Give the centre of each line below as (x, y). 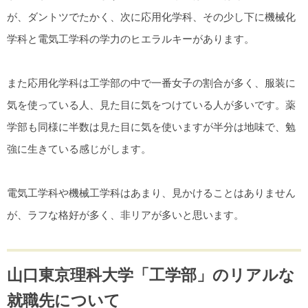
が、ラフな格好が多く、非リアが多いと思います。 (125, 215)
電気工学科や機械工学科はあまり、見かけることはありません (151, 193)
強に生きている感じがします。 (79, 149)
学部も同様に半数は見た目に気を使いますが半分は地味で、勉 (151, 127)
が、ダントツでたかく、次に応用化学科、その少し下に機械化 (151, 17)
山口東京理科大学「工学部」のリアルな (151, 275)
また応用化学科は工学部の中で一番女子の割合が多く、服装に (151, 83)
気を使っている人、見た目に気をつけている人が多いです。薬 (151, 105)
